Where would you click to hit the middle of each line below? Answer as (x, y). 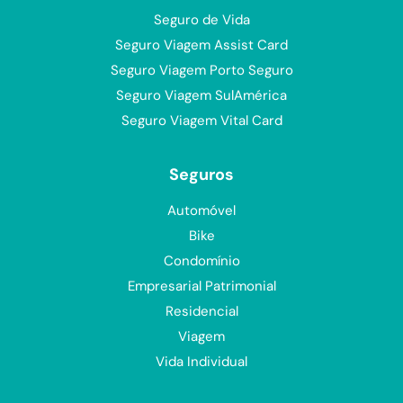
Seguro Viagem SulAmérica (201, 96)
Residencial (201, 312)
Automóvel (201, 211)
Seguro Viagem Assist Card (201, 45)
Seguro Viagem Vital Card (201, 121)
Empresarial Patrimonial (201, 287)
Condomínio (201, 261)
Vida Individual (201, 362)
